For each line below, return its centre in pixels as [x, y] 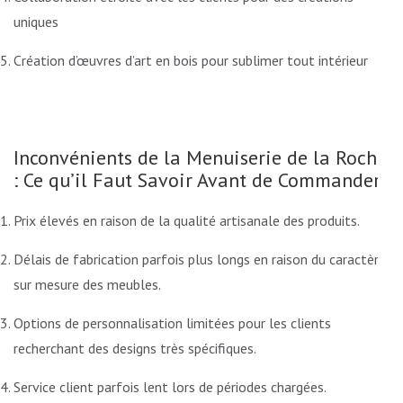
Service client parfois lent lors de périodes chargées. [170, 386]
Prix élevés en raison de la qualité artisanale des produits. [187, 220]
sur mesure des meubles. [87, 284]
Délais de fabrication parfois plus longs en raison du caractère [200, 259]
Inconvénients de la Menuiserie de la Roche [200, 157]
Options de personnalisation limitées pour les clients [172, 322]
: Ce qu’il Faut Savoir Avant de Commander [197, 179]
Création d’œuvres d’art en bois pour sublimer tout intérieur [191, 60]
